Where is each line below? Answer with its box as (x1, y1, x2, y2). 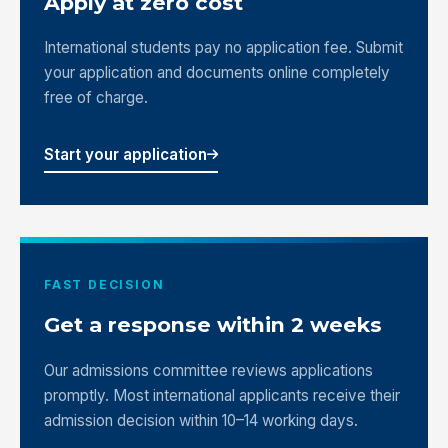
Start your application (44, 145, 207, 165)
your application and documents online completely (44, 63, 390, 83)
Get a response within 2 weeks (44, 312, 382, 338)
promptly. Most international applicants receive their (44, 385, 400, 405)
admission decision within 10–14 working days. (44, 410, 358, 430)
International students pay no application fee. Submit (44, 38, 403, 58)
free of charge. (44, 88, 148, 108)
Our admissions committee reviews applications (44, 360, 373, 380)
